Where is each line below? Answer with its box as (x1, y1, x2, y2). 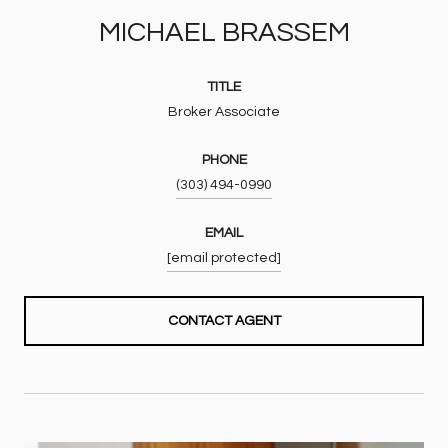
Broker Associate (168, 104, 280, 119)
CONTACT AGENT (167, 313, 281, 328)
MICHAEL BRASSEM (98, 17, 350, 47)
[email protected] (167, 250, 281, 265)
